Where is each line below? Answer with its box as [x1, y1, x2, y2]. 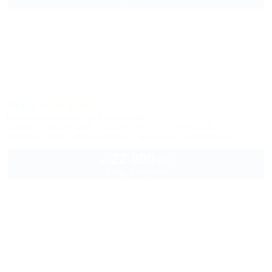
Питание [6, 132, 40, 141]
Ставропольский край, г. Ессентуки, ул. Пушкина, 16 [6, 121, 212, 131]
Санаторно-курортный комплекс [6, 112, 145, 121]
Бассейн [139, 132, 172, 141]
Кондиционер [77, 132, 131, 141]
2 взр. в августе [106, 167, 166, 177]
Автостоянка [181, 132, 230, 141]
